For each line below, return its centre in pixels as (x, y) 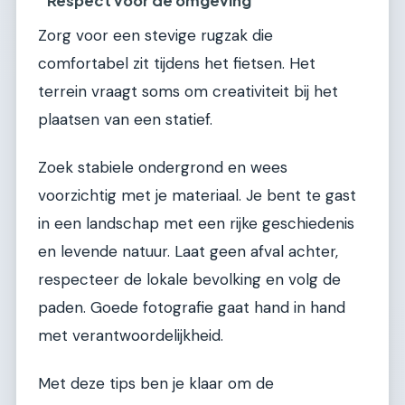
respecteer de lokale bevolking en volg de (189, 280)
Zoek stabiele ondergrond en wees (163, 168)
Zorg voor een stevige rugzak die (155, 35)
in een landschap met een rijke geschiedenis (196, 224)
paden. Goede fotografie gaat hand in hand (192, 308)
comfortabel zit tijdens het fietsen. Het (177, 63)
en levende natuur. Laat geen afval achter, (188, 252)
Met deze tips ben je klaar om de (156, 384)
